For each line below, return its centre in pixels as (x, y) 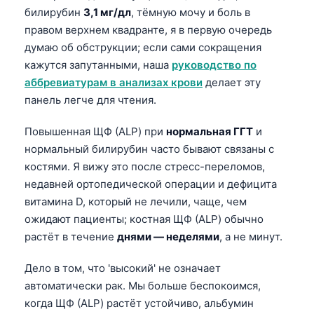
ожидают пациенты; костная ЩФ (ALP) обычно (144, 219)
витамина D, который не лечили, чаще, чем (136, 201)
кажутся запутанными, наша (98, 64)
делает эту (232, 82)
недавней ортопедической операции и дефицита (151, 184)
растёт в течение (71, 236)
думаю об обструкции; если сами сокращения (143, 47)
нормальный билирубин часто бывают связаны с (149, 149)
